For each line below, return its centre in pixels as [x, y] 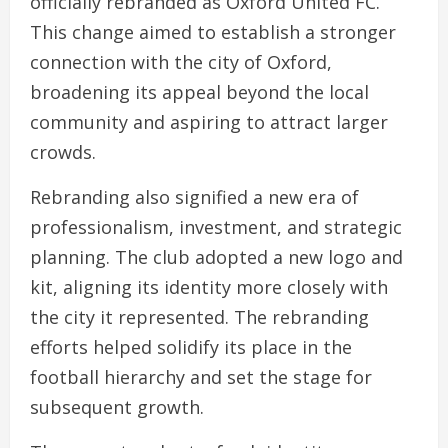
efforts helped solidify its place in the [191, 347]
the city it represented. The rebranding [199, 317]
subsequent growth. [117, 407]
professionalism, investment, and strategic [216, 227]
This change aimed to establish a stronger [213, 32]
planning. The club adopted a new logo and [216, 257]
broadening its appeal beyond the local [199, 92]
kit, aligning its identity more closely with [209, 287]
